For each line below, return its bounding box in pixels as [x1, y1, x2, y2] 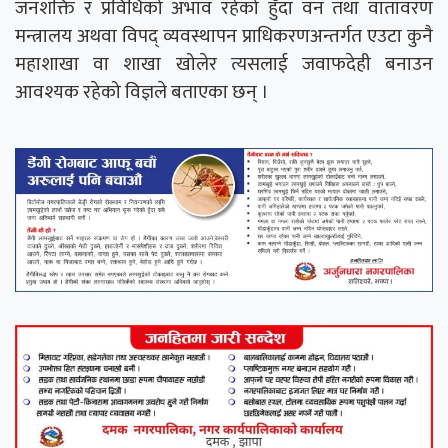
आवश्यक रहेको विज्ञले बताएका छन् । [15, 76, 269, 108]
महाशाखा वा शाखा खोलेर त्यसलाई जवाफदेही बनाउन [15, 48, 433, 80]
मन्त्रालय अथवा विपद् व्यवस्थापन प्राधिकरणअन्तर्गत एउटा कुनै [15, 20, 433, 52]
